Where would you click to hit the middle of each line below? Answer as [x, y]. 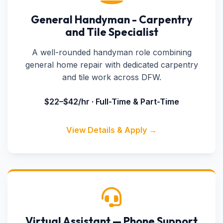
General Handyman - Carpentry [111, 19]
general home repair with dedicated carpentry [111, 65]
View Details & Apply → [111, 130]
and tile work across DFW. [111, 77]
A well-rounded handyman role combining [111, 52]
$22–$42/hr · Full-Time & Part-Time [111, 102]
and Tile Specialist [111, 32]
